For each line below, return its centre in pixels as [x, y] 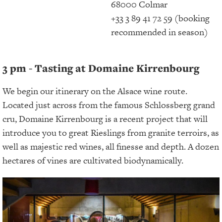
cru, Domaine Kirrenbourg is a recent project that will [105, 119]
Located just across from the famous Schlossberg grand [109, 105]
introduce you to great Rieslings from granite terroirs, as [111, 133]
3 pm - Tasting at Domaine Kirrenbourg [101, 68]
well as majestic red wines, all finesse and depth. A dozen [111, 147]
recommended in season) [160, 32]
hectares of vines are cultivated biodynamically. [93, 161]
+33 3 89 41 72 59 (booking [160, 18]
